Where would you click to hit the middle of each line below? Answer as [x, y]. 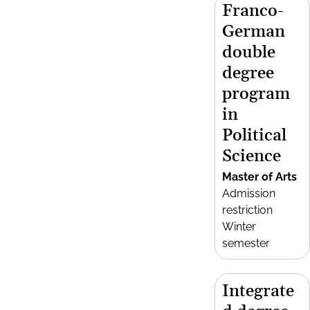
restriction [247, 210]
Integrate [258, 291]
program [256, 94]
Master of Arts [259, 177]
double [249, 53]
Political [254, 136]
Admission [249, 193]
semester [246, 243]
